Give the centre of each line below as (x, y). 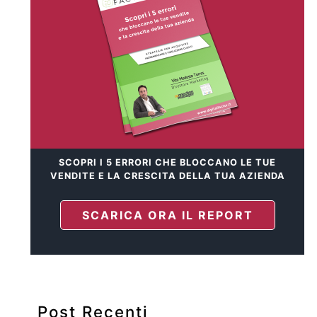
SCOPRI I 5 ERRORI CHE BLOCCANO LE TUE (167, 162)
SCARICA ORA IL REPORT (167, 215)
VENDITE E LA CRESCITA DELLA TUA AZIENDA (167, 175)
